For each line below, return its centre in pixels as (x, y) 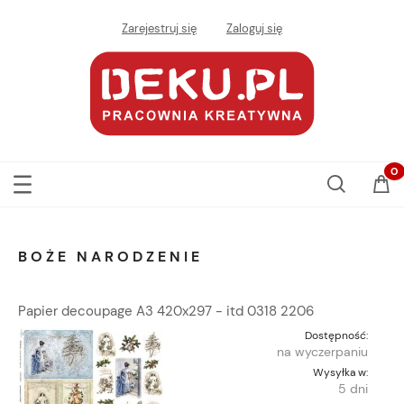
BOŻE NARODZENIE (110, 257)
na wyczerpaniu (322, 352)
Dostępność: (336, 336)
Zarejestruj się (159, 29)
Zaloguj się (254, 29)
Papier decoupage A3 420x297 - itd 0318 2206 (166, 312)
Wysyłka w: (340, 373)
